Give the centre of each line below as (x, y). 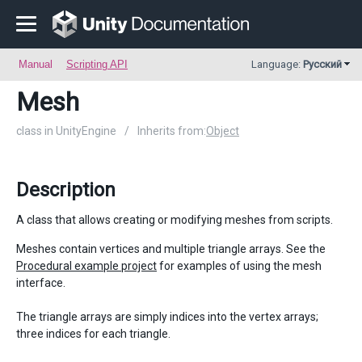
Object (223, 131)
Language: (277, 64)
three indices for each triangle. (93, 334)
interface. (41, 283)
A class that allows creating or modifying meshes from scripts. (175, 220)
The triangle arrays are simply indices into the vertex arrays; (167, 317)
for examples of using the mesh (239, 266)
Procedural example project (86, 266)
